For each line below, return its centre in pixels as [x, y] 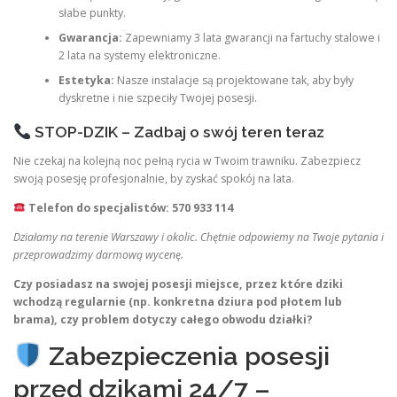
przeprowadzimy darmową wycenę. [98, 255]
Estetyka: [86, 80]
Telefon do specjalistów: [98, 208]
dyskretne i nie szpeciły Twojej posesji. [157, 97]
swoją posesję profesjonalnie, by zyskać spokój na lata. [154, 178]
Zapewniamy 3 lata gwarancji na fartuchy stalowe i [251, 37]
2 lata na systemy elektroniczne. [139, 55]
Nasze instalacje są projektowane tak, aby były [234, 80]
